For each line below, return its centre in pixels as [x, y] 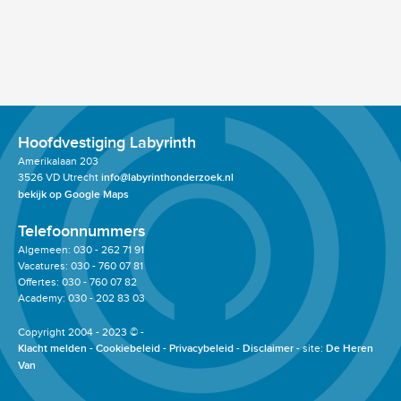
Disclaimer [268, 349]
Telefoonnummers [81, 231]
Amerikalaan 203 [58, 161]
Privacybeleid [201, 349]
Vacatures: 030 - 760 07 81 [81, 266]
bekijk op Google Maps [73, 195]
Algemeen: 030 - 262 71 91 [81, 250]
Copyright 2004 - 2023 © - [81, 332]
